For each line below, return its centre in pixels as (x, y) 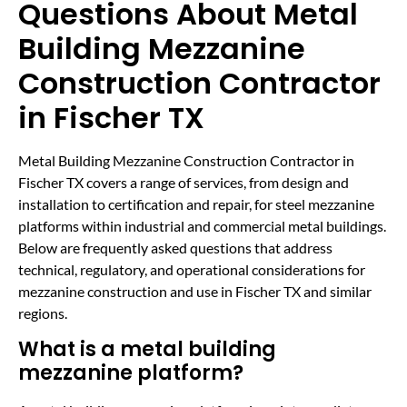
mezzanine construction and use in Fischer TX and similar (195, 292)
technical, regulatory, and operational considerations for (192, 270)
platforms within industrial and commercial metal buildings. (202, 226)
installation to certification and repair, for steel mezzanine (196, 204)
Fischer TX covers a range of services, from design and (184, 183)
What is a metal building (147, 349)
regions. (43, 313)
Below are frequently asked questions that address (175, 248)
